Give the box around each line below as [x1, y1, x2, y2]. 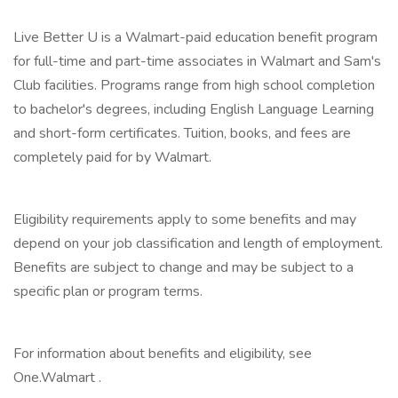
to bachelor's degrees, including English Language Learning [13, 99, 374, 119]
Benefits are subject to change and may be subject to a [13, 258, 354, 277]
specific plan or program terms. [13, 282, 203, 301]
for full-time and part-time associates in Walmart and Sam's [13, 52, 381, 71]
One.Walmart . [13, 368, 101, 387]
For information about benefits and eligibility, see [13, 344, 312, 363]
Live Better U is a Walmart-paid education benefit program [13, 28, 378, 47]
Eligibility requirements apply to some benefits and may [13, 210, 356, 229]
